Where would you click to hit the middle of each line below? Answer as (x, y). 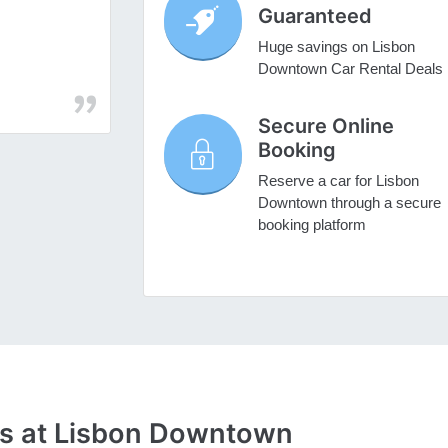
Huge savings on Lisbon (336, 47)
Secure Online (325, 126)
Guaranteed (314, 16)
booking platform (311, 225)
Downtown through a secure (349, 203)
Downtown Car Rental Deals (350, 69)
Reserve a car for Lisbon (338, 181)
